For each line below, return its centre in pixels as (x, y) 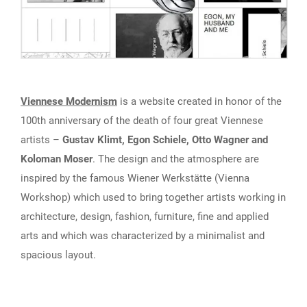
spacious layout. (58, 255)
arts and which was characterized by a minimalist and (143, 236)
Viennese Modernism (69, 102)
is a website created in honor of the (199, 102)
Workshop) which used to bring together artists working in (153, 198)
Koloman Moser (57, 159)
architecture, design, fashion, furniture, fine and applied (145, 217)
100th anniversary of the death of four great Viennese (142, 121)
